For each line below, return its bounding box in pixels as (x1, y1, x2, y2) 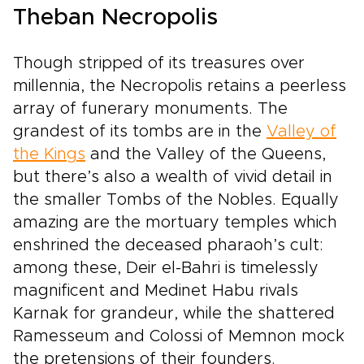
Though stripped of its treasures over (13, 55, 305, 71)
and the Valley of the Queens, (85, 146, 326, 162)
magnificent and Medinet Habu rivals (13, 283, 298, 299)
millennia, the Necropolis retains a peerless (13, 78, 346, 94)
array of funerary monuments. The (13, 101, 288, 117)
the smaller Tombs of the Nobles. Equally (13, 192, 339, 208)
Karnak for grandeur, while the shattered (13, 305, 335, 322)
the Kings (13, 146, 85, 162)
